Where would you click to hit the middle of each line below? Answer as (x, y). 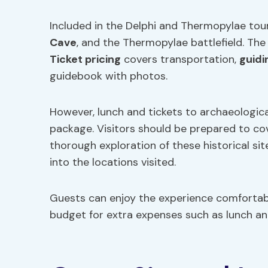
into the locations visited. (113, 162)
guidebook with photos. (109, 76)
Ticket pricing (85, 59)
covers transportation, (180, 59)
